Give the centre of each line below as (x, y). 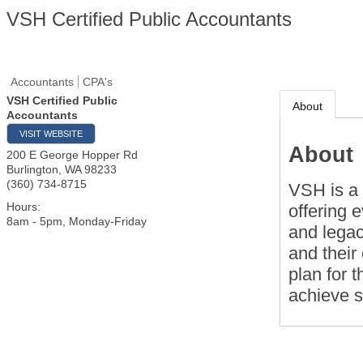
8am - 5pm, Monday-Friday (77, 221)
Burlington (32, 169)
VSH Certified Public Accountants (149, 19)
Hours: (23, 207)
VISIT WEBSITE (51, 134)
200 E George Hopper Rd (72, 155)
